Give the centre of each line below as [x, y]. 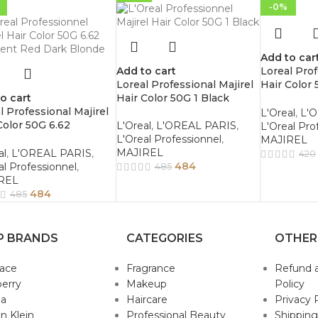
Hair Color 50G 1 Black [172, 98]
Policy [289, 284]
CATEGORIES [164, 238]
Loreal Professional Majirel [185, 84]
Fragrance [150, 269]
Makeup [146, 284]
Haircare [147, 300]
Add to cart [146, 71]
